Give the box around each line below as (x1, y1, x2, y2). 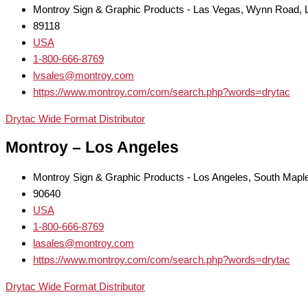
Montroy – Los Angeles (5, 139, 179, 157)
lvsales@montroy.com (33, 69, 134, 81)
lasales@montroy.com (33, 237, 134, 250)
